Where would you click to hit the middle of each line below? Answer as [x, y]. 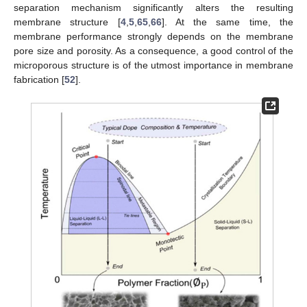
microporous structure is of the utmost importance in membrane [153, 65]
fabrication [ [39, 80]
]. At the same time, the [228, 22]
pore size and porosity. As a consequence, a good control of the [153, 51]
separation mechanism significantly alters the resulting [153, 8]
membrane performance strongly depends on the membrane [153, 37]
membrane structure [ [67, 22]
